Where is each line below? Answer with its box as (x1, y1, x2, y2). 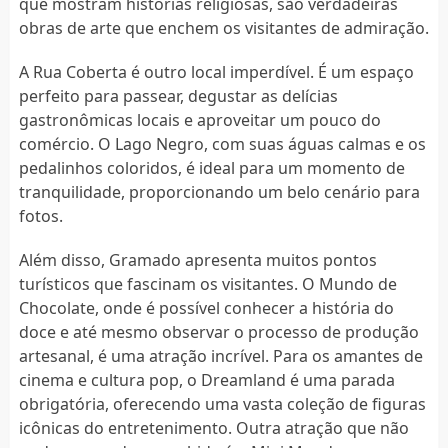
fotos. (18, 204, 63, 227)
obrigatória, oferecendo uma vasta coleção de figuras (18, 392, 426, 415)
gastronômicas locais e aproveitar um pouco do (18, 108, 381, 131)
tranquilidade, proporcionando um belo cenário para (18, 180, 420, 203)
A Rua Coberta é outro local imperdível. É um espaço (18, 60, 414, 83)
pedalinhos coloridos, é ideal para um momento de (18, 156, 405, 179)
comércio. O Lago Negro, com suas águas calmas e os (18, 132, 426, 155)
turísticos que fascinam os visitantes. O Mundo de (18, 272, 397, 295)
